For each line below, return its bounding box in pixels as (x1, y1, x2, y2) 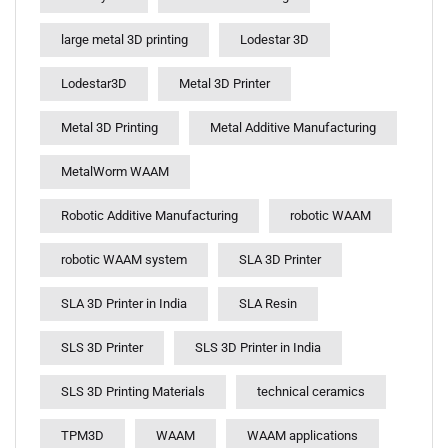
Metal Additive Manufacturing (210, 120, 376, 135)
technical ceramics (257, 384, 365, 399)
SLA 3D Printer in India (61, 296, 187, 311)
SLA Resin (239, 296, 297, 311)
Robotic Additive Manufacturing (61, 208, 238, 223)
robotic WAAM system (61, 252, 187, 267)
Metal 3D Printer (179, 76, 270, 91)
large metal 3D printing (61, 32, 188, 47)
